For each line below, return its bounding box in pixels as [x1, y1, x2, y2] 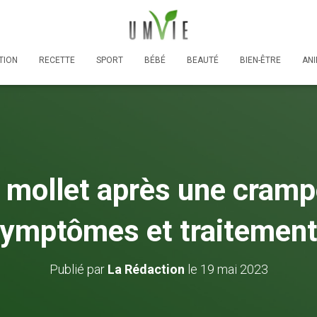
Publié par [49, 261, 108, 277]
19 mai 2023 [200, 261, 268, 277]
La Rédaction [107, 261, 185, 277]
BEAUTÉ [187, 54, 219, 65]
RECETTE [39, 54, 75, 65]
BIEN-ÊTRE [240, 54, 281, 65]
